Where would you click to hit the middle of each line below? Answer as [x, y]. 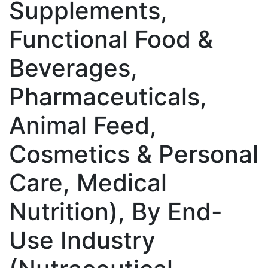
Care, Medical [88, 182]
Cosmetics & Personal [134, 154]
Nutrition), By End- [116, 211]
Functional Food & [111, 39]
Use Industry [82, 240]
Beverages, [73, 68]
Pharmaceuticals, [108, 96]
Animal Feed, [83, 125]
